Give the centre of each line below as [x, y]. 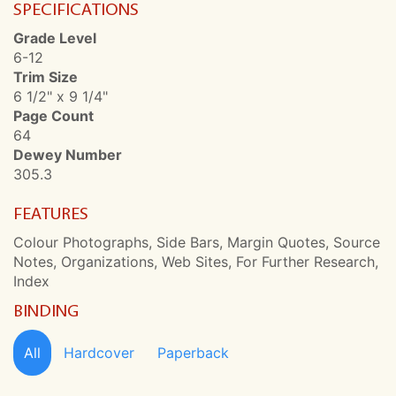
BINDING [46, 310]
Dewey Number [68, 155]
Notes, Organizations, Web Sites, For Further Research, [196, 262]
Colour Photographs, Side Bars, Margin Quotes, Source [197, 243]
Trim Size [46, 77]
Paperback [193, 353]
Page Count [53, 116]
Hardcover [99, 353]
